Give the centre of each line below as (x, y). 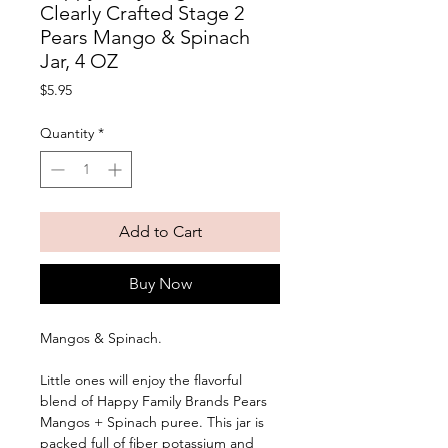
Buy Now (160, 284)
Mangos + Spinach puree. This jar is (152, 422)
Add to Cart (160, 232)
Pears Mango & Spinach (145, 37)
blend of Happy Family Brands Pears (153, 401)
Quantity (67, 133)
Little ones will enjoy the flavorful (141, 380)
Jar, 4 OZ (79, 61)
